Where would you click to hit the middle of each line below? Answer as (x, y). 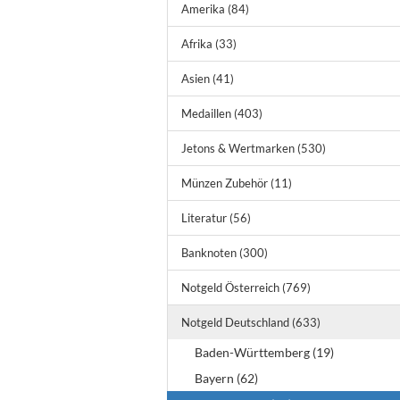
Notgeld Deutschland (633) (251, 322)
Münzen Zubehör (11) (237, 183)
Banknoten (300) (225, 253)
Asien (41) (208, 79)
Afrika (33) (209, 44)
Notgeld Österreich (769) (246, 287)
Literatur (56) (216, 218)
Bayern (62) (226, 378)
